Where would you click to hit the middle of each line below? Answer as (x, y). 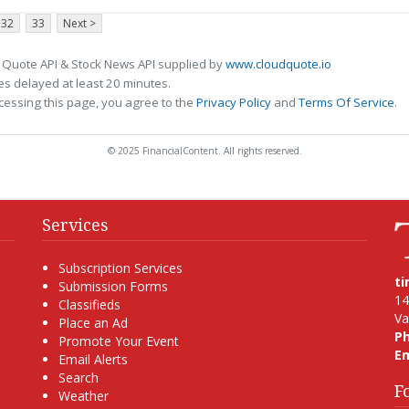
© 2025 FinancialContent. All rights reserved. (204, 151)
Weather (83, 396)
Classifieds (89, 305)
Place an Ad (93, 323)
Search (78, 378)
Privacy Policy (234, 103)
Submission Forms (113, 287)
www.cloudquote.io (278, 64)
